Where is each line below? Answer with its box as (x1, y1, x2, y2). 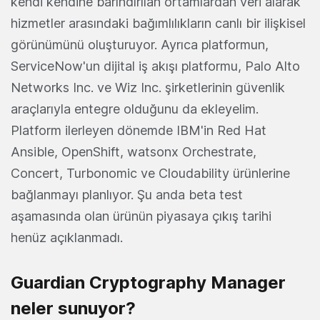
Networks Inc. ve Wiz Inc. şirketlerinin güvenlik (11, 80, 285, 96)
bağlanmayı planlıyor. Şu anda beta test (11, 187, 243, 203)
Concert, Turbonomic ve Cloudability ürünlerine (11, 166, 290, 181)
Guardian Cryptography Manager (11, 272, 286, 294)
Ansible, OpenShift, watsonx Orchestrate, (11, 144, 256, 160)
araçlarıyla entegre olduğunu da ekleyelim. (11, 101, 259, 117)
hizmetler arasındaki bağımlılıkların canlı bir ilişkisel (11, 16, 306, 31)
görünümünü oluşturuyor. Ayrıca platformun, (11, 37, 269, 53)
